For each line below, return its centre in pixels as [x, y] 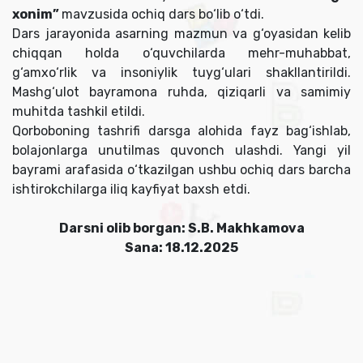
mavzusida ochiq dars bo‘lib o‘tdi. [163, 15]
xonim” [37, 15]
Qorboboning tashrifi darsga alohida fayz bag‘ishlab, [181, 131]
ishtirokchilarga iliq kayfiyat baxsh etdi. [131, 190]
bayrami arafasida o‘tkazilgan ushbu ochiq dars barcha [181, 170]
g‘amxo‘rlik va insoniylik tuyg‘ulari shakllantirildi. [181, 73]
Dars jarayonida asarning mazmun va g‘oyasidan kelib [181, 34]
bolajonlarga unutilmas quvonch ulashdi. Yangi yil [181, 151]
